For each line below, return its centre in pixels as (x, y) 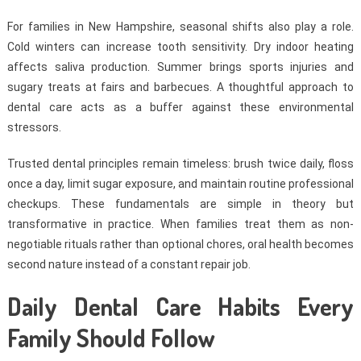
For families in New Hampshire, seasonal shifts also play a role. (180, 27)
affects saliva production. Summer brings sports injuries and (180, 67)
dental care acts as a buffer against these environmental (180, 108)
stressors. (34, 128)
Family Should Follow (111, 338)
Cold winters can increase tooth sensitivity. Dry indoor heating (180, 47)
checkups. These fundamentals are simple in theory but (180, 204)
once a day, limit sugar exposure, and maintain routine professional (180, 184)
